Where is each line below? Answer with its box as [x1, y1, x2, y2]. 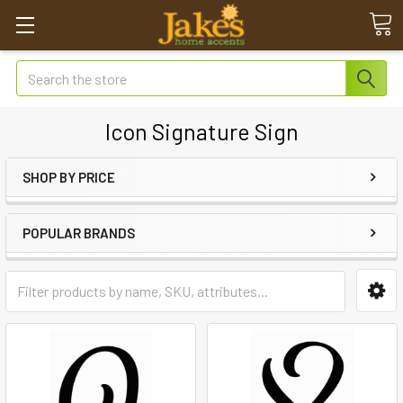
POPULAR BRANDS [22, 225, 135, 241]
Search [16, 62, 58, 79]
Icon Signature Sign [104, 118, 299, 145]
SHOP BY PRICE [22, 169, 115, 185]
